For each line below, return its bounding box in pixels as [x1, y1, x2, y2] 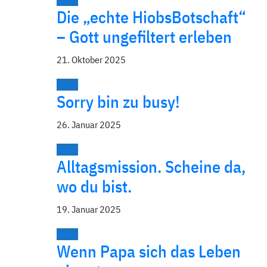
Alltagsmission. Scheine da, [57, 156, 246, 178]
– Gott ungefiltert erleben [57, 26, 232, 48]
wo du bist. [57, 175, 132, 197]
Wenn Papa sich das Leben [57, 240, 241, 262]
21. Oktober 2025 [57, 54, 126, 66]
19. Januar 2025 [57, 203, 121, 215]
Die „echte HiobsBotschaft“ [57, 6, 246, 28]
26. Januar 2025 [57, 119, 121, 131]
